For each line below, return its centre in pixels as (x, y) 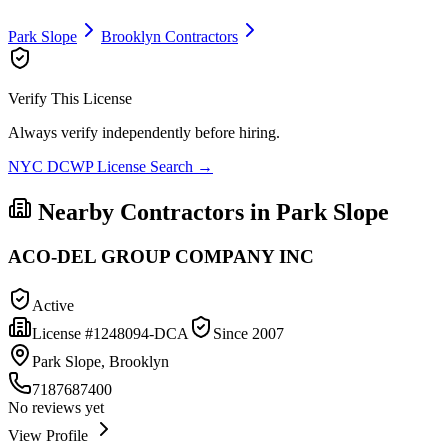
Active (53, 305)
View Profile (50, 435)
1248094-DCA (141, 333)
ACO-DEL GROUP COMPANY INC (161, 256)
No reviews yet (56, 407)
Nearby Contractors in (154, 212)
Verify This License (70, 99)
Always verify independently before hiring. (144, 133)
